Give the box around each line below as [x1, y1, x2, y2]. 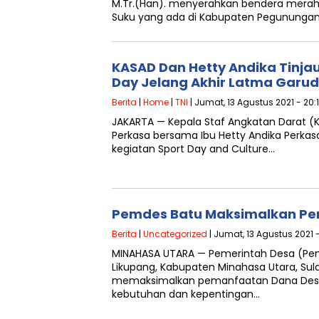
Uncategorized [143, 228, 207, 240]
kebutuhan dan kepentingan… [112, 287, 260, 301]
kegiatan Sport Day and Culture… [112, 142, 275, 156]
